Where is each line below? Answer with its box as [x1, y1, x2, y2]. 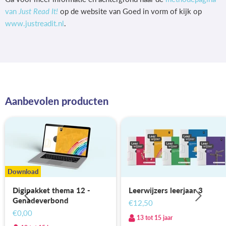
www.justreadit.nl [5, 19, 64, 28]
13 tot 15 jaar [137, 213, 173, 221]
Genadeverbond [13, 196, 69, 205]
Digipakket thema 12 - [13, 186, 90, 195]
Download [8, 167, 38, 176]
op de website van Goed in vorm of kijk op [58, 7, 202, 16]
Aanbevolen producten [5, 95, 108, 107]
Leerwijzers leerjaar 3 [129, 186, 203, 195]
